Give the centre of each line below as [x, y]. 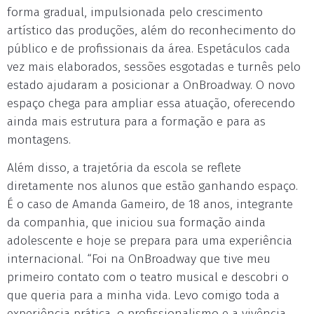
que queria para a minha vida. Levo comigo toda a [143, 295]
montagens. [39, 140]
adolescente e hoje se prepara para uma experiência [150, 241]
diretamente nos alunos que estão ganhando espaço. [152, 186]
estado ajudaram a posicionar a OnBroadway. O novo [151, 85]
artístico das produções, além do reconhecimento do [151, 30]
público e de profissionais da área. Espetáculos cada [149, 49]
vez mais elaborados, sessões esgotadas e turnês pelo [154, 67]
